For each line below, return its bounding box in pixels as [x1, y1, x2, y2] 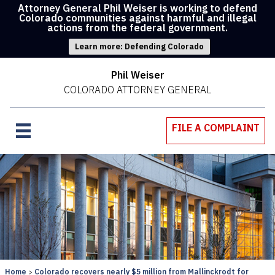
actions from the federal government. [47, 21, 228, 34]
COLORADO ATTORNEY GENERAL [64, 83, 211, 96]
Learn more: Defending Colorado [74, 41, 204, 52]
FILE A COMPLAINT [172, 122, 260, 134]
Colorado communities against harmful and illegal [18, 12, 257, 24]
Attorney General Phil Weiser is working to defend [18, 2, 257, 14]
